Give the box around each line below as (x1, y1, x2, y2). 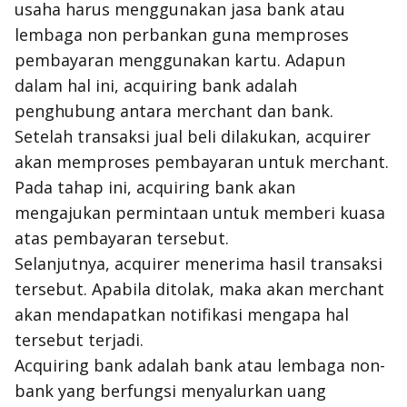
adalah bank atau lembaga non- (133, 354, 385, 376)
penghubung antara (15, 100, 176, 122)
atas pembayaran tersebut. (15, 227, 229, 249)
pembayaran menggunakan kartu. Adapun (15, 49, 345, 71)
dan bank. (253, 100, 333, 122)
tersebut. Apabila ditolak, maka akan (15, 278, 308, 300)
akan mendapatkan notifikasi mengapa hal (15, 303, 349, 325)
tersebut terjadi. (15, 329, 144, 351)
